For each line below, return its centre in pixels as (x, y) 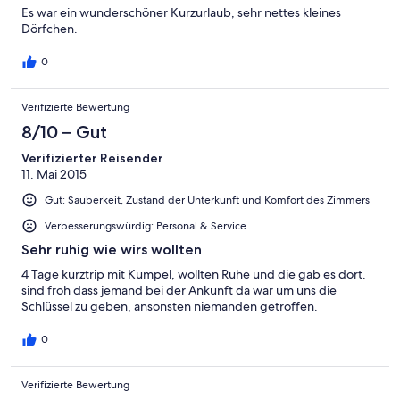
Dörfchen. (50, 28)
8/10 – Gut (64, 132)
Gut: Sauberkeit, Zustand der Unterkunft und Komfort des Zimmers (207, 200)
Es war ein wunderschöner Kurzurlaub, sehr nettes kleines (181, 12)
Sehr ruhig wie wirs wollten (112, 249)
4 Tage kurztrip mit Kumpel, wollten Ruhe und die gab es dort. (194, 274)
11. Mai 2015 (54, 174)
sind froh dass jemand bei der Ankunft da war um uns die (179, 290)
